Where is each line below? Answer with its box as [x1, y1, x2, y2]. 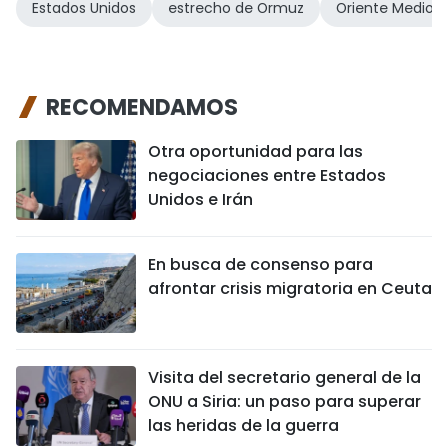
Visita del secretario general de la [148, 366, 421, 389]
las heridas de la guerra [148, 414, 339, 437]
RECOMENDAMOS [46, 92, 238, 123]
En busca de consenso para [148, 253, 373, 276]
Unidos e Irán [148, 188, 253, 211]
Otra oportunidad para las [148, 140, 363, 163]
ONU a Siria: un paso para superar [148, 390, 421, 413]
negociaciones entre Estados [148, 164, 386, 187]
